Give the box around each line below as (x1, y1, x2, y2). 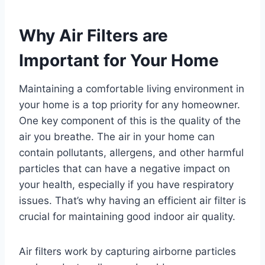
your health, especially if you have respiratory (19, 179, 234, 191)
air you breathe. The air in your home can (19, 131, 215, 143)
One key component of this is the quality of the (19, 115, 241, 127)
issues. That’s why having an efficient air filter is (19, 195, 246, 207)
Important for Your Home (19, 50, 219, 71)
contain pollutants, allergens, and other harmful (19, 147, 244, 159)
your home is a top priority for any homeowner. (19, 99, 240, 111)
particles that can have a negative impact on (19, 163, 230, 175)
